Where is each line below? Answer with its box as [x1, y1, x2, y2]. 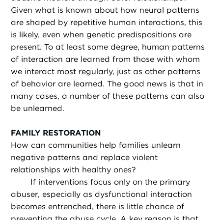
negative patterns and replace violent [11, 153, 158, 163]
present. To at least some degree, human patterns [11, 42, 205, 52]
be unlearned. [11, 103, 65, 113]
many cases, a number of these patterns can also [11, 91, 205, 101]
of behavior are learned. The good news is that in [11, 79, 204, 88]
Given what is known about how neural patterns [11, 5, 200, 15]
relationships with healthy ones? [11, 165, 137, 175]
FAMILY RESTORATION [11, 128, 102, 138]
